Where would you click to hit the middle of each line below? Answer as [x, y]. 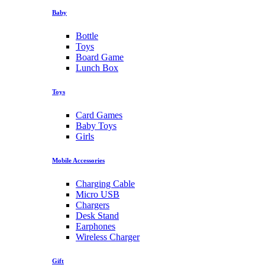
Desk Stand [97, 216]
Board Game [100, 57]
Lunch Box [97, 68]
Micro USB [98, 195]
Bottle [87, 36]
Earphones [96, 227]
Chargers [93, 205]
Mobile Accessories [78, 161]
